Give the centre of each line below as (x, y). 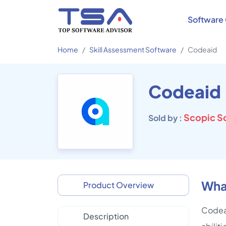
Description (106, 216)
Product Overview (119, 185)
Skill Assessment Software (133, 49)
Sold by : (166, 118)
